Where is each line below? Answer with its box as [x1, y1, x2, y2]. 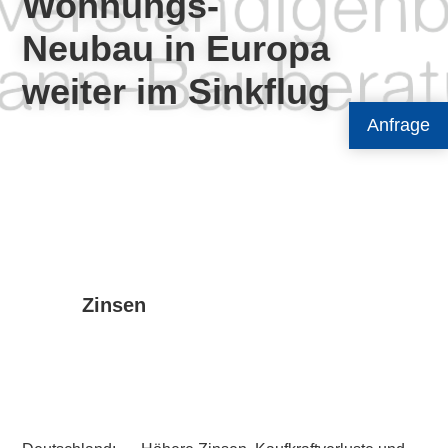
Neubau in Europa [22, 28, 331, 69]
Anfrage [367, 115, 430, 135]
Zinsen [82, 294, 147, 316]
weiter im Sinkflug [22, 71, 331, 112]
